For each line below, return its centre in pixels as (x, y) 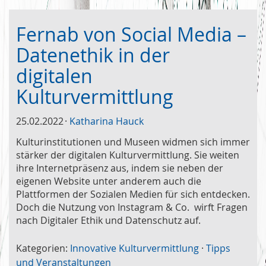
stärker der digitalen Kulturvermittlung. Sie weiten (128, 155)
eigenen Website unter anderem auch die (109, 181)
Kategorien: (42, 248)
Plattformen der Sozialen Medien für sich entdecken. (133, 194)
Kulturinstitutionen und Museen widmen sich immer (133, 142)
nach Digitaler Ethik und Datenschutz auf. (110, 220)
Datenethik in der (93, 55)
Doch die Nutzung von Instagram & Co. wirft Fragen (132, 207)
